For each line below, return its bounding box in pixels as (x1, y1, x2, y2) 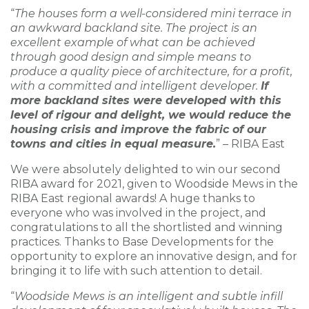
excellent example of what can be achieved (10, 36, 255, 49)
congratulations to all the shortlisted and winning (10, 221, 283, 234)
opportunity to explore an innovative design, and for (10, 250, 297, 263)
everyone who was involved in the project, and (10, 206, 266, 219)
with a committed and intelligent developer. (10, 79, 261, 92)
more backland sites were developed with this (10, 94, 281, 107)
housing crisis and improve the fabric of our (10, 123, 266, 136)
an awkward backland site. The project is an (10, 21, 257, 34)
